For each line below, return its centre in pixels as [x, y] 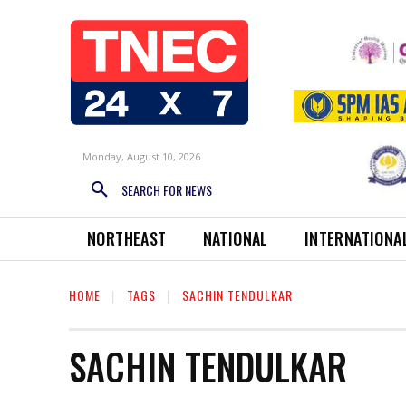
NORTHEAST [127, 239]
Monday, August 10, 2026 [141, 156]
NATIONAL [235, 239]
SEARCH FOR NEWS [167, 190]
